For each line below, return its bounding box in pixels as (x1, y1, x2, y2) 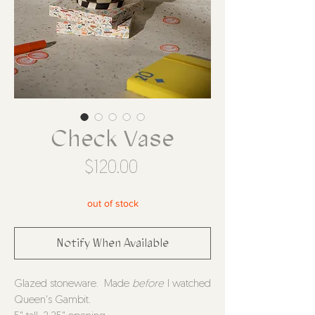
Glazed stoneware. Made (14, 279, 132, 290)
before (132, 279, 164, 290)
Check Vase (51, 125, 174, 152)
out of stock (86, 198, 139, 209)
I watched (165, 279, 211, 290)
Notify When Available (56, 236, 169, 250)
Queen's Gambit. (14, 295, 91, 306)
